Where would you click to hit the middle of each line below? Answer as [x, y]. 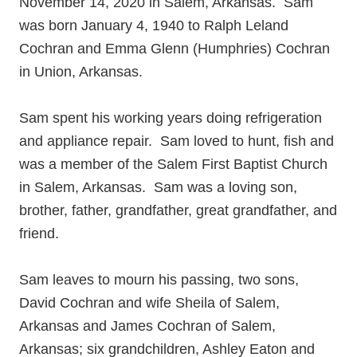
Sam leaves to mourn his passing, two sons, [159, 280]
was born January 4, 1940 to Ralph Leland [154, 25]
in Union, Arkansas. [81, 72]
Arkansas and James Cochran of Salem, [147, 326]
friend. [39, 233]
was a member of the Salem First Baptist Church [173, 164]
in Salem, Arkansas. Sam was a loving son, [158, 187]
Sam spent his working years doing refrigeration [171, 118]
